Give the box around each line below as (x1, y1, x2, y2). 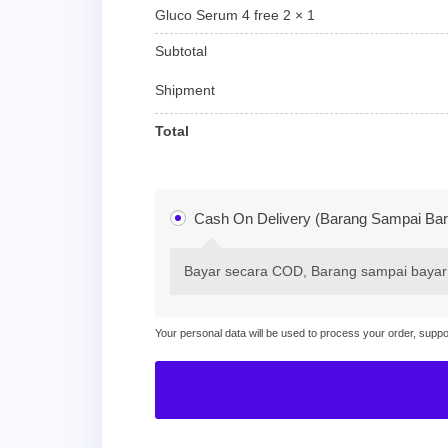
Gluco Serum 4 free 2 (155, 6, 295, 23)
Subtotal (155, 43, 207, 60)
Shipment (155, 82, 215, 99)
